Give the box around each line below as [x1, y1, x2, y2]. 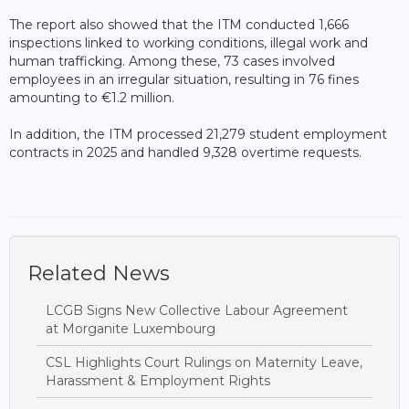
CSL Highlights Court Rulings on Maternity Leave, [46, 353, 362, 371]
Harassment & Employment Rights [46, 372, 270, 389]
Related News [27, 260, 170, 286]
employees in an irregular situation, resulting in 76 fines [9, 70, 359, 88]
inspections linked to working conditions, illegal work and [9, 34, 368, 51]
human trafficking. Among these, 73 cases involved [9, 52, 335, 69]
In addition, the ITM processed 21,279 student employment [9, 125, 387, 142]
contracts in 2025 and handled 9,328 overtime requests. [9, 143, 362, 161]
